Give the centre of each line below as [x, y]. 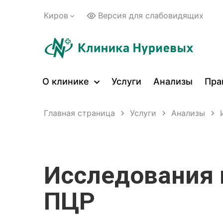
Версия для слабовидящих [151, 15]
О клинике [67, 81]
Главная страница [79, 113]
